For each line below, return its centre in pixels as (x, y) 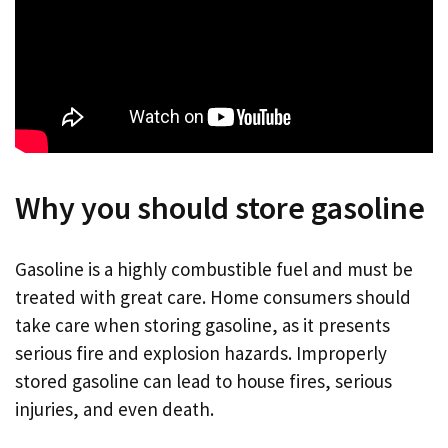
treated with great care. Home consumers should (213, 297)
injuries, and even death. (114, 409)
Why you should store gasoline (220, 207)
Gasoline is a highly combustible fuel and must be (214, 269)
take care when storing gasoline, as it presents (202, 325)
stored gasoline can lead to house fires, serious (203, 381)
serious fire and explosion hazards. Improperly (201, 353)
